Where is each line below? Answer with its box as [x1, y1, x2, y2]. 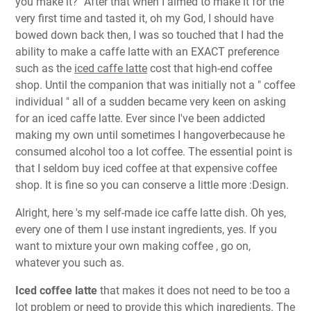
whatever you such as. [15, 256, 124, 270]
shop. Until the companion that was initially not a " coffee [15, 78, 295, 92]
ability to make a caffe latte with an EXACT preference [15, 45, 279, 59]
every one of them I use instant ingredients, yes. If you [15, 223, 277, 237]
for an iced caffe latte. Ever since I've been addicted [15, 112, 265, 126]
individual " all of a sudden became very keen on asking [15, 95, 286, 109]
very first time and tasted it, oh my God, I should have [15, 12, 274, 26]
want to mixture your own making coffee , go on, [15, 239, 251, 253]
